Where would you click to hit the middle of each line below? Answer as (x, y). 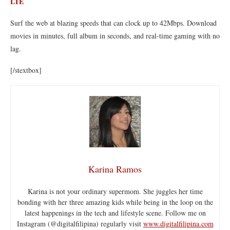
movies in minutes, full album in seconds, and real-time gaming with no (115, 36)
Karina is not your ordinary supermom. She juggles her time (115, 191)
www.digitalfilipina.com (178, 224)
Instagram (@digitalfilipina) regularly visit (80, 224)
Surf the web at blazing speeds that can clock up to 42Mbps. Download (113, 23)
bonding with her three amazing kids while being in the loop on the (115, 202)
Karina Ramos (115, 169)
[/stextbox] (26, 70)
